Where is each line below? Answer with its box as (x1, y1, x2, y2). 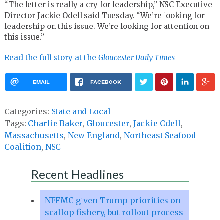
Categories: (4, 106, 51, 116)
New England (67, 130, 120, 140)
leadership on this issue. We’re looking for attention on (4, 21, 209, 31)
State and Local (51, 106, 110, 116)
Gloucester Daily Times (98, 53, 175, 62)
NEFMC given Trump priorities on (44, 195, 181, 205)
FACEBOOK (90, 78, 121, 85)
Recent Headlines (31, 166, 124, 181)
